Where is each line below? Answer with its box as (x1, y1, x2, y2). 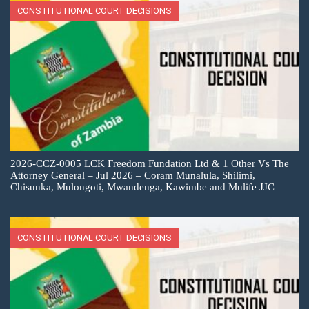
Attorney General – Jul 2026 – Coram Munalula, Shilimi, (10, 169, 255, 181)
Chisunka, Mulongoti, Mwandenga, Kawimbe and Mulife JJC (10, 181, 275, 192)
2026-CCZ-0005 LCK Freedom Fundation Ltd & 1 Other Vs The (10, 157, 289, 169)
